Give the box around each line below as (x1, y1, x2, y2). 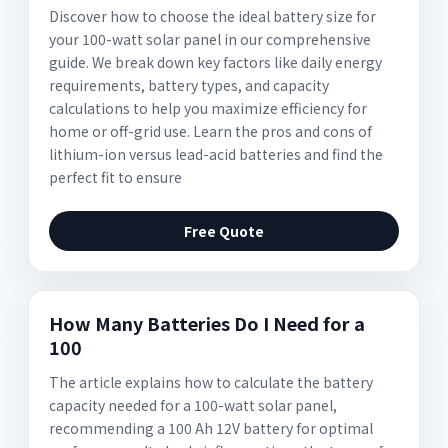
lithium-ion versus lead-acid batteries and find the (49, 144, 383, 164)
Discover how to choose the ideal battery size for (49, 6, 376, 26)
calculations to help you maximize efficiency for (49, 98, 367, 118)
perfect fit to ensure (49, 167, 182, 187)
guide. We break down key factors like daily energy (49, 52, 382, 72)
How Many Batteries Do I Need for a (49, 310, 365, 336)
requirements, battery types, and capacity (49, 75, 329, 95)
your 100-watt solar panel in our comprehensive (49, 29, 371, 49)
